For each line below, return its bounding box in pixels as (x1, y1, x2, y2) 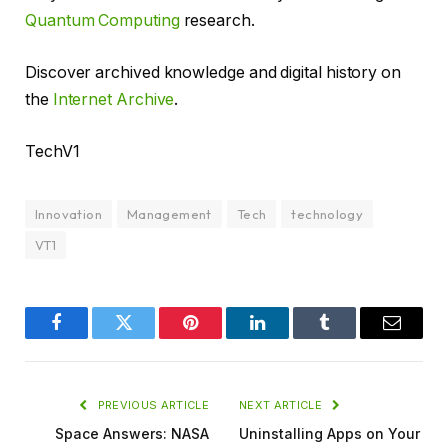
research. (179, 11, 255, 31)
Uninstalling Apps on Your (239, 424, 420, 442)
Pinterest (189, 328, 252, 347)
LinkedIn (256, 328, 322, 347)
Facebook (55, 328, 125, 347)
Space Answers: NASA (55, 424, 209, 442)
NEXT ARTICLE (239, 397, 326, 412)
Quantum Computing (25, 11, 180, 31)
